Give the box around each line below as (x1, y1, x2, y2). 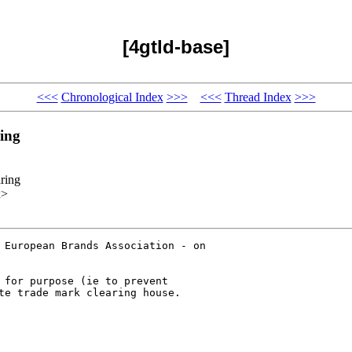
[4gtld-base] (123, 35, 229, 57)
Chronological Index (60, 90, 163, 104)
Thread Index (224, 90, 291, 104)
